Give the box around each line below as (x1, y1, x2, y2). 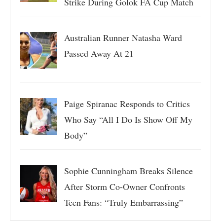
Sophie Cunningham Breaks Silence (64, 164, 193, 177)
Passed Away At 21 (64, 47, 134, 59)
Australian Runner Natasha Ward (64, 31, 182, 43)
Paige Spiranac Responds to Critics (64, 97, 190, 110)
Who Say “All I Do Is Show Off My (64, 113, 192, 125)
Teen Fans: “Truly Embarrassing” (64, 196, 183, 208)
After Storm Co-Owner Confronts (64, 180, 185, 192)
